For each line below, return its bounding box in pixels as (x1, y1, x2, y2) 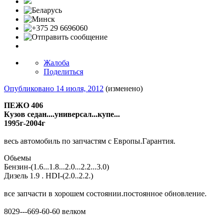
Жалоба (44, 58, 69, 67)
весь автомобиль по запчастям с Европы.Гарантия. (4, 137, 175, 146)
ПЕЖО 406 (4, 101, 43, 110)
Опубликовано (4, 84, 56, 93)
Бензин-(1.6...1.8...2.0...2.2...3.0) (4, 163, 109, 171)
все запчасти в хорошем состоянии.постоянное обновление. (4, 189, 207, 198)
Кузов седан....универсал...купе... (4, 110, 120, 119)
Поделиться (44, 67, 83, 76)
